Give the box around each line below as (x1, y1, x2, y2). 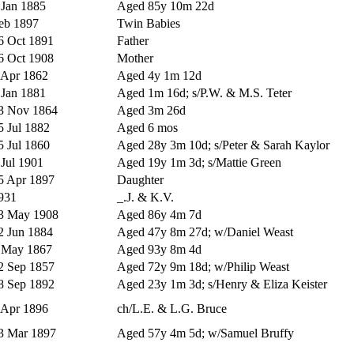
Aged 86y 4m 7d (117, 207, 201, 221)
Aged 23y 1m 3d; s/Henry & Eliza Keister (117, 277, 327, 291)
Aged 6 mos (117, 120, 178, 134)
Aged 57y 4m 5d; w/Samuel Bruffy (117, 326, 294, 340)
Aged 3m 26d (117, 103, 186, 117)
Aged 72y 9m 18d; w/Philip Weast (117, 259, 289, 273)
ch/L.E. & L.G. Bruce (117, 301, 227, 315)
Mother (117, 51, 153, 65)
